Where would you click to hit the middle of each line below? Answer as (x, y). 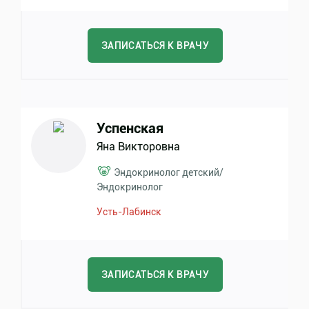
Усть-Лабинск (129, 212)
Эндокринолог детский (167, 172)
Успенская (130, 128)
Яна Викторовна (138, 147)
